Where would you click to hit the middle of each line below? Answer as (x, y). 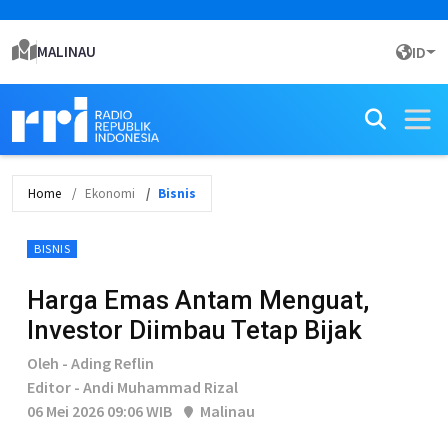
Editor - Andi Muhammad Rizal (132, 387)
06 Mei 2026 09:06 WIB (99, 411)
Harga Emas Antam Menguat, (198, 300)
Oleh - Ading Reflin (90, 363)
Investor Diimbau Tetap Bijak (194, 330)
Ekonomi (110, 193)
